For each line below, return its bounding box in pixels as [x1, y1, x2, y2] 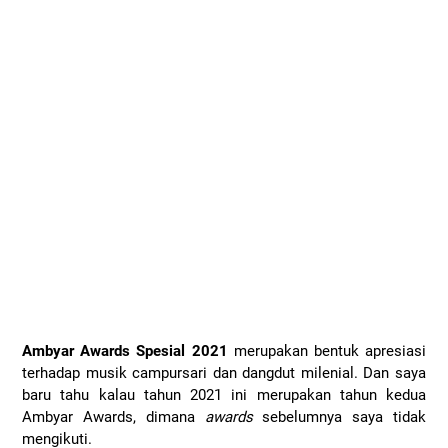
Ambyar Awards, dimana [22, 408, 205, 427]
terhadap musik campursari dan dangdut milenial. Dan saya [22, 364, 426, 383]
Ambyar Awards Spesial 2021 [22, 342, 228, 361]
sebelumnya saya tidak [252, 408, 426, 427]
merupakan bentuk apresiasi [227, 342, 426, 361]
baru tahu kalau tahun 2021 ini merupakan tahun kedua [22, 386, 426, 405]
